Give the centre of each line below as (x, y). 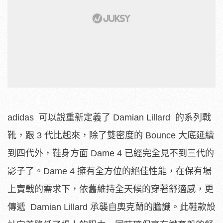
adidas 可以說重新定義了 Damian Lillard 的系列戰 (109, 118)
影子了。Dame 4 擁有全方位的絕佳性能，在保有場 (110, 171)
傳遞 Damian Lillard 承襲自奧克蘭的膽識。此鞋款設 (111, 207)
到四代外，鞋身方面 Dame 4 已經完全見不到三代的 (111, 154)
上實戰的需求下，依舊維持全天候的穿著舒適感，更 (111, 189)
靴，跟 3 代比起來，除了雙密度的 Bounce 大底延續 (111, 136)
